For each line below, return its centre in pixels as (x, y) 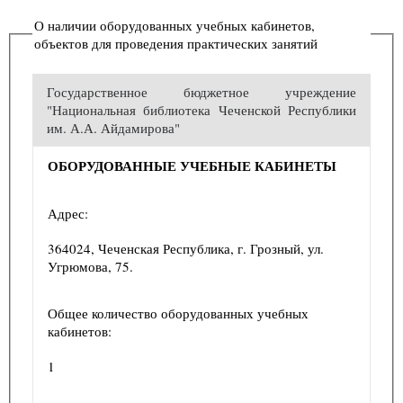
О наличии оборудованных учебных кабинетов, (175, 25)
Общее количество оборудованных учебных (178, 313)
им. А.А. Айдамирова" (113, 127)
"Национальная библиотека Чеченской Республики (201, 109)
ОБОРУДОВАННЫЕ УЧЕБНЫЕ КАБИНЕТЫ (192, 165)
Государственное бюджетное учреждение (201, 91)
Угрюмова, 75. (90, 266)
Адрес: (68, 213)
